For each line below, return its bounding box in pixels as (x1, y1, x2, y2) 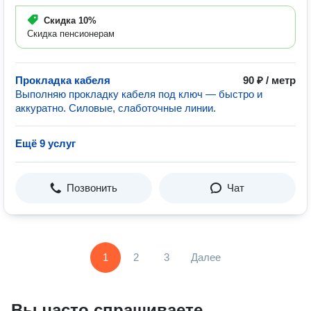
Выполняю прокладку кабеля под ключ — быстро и (15, 88, 262, 100)
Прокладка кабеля (15, 74, 110, 86)
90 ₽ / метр (243, 74, 296, 86)
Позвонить (67, 182, 117, 194)
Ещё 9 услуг (15, 137, 76, 149)
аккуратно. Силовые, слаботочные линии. (15, 102, 216, 114)
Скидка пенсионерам (27, 28, 115, 39)
